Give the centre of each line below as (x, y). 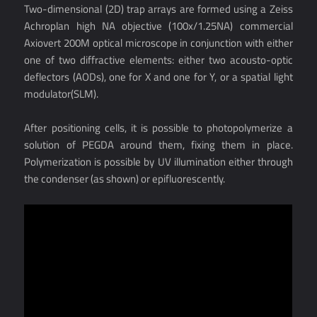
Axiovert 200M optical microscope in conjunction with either (158, 42)
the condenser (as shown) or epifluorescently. (125, 178)
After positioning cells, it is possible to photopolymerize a (158, 127)
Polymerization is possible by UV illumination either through (158, 161)
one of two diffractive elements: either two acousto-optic (158, 59)
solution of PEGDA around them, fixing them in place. (158, 144)
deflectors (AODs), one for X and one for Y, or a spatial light (158, 76)
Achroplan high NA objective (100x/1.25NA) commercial (158, 25)
